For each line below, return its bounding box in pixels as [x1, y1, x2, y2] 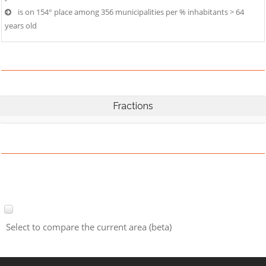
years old [5, 20, 37, 31]
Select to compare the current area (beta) [6, 221, 172, 233]
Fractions [113, 100, 153, 112]
